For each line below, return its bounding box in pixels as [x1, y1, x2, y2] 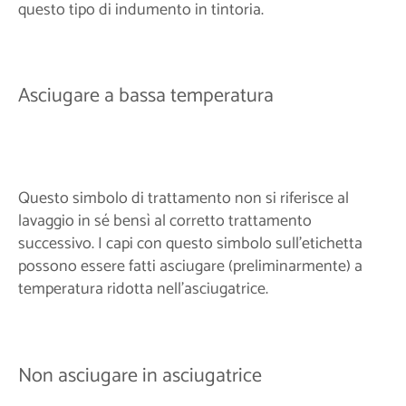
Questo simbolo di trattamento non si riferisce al [18, 185, 349, 213]
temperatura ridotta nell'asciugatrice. [18, 275, 268, 304]
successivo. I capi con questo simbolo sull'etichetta [18, 230, 362, 258]
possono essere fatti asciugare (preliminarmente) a [18, 253, 362, 281]
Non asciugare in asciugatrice [18, 359, 262, 392]
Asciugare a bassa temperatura [18, 80, 274, 113]
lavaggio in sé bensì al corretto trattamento [18, 208, 312, 236]
